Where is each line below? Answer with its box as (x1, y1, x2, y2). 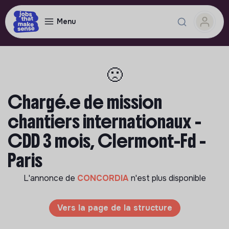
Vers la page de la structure (57, 202, 172, 213)
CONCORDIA (77, 173, 131, 184)
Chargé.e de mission (8, 90, 162, 114)
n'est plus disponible (130, 173, 206, 184)
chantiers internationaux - (8, 110, 201, 133)
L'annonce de (23, 173, 77, 184)
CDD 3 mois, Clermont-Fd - (8, 129, 206, 153)
